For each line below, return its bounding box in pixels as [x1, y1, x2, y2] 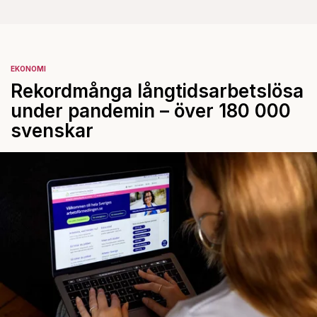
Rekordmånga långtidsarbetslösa [11, 80, 304, 102]
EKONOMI [11, 64, 46, 73]
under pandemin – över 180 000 [11, 100, 291, 122]
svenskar [11, 120, 93, 142]
